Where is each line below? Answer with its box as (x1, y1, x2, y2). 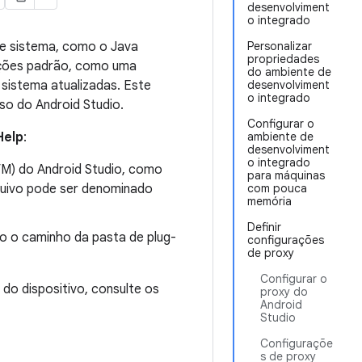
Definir (247, 220, 281, 234)
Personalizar (247, 39, 312, 53)
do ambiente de (247, 65, 331, 79)
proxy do (260, 284, 308, 299)
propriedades (247, 52, 319, 66)
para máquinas (247, 168, 325, 183)
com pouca (247, 181, 307, 196)
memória (247, 194, 292, 208)
